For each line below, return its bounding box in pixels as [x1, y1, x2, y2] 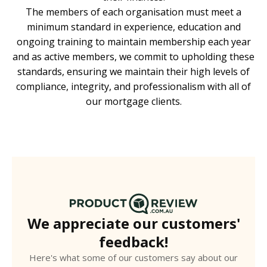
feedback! [99, 232, 168, 252]
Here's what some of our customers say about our [29, 252, 238, 264]
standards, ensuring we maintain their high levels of [17, 65, 250, 79]
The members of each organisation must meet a [26, 5, 241, 19]
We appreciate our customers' [27, 213, 240, 234]
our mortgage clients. [85, 95, 182, 108]
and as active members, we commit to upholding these [13, 50, 254, 64]
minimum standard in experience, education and [26, 20, 241, 34]
